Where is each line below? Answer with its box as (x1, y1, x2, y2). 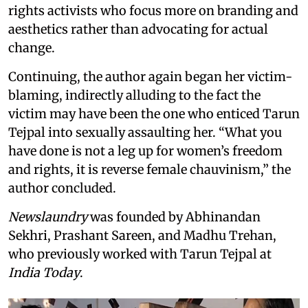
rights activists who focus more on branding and (8, 3, 298, 19)
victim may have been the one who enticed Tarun (8, 106, 300, 122)
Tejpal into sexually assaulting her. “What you (8, 124, 282, 141)
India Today (8, 265, 80, 281)
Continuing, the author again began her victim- (8, 69, 292, 85)
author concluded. (8, 180, 116, 197)
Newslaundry (8, 209, 90, 225)
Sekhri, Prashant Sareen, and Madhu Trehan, (8, 228, 276, 244)
